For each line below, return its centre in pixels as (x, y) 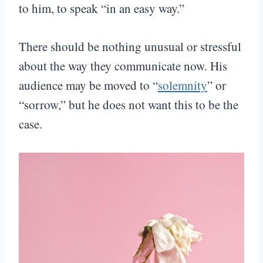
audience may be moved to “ (88, 85)
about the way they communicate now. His (123, 66)
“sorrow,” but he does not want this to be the (129, 105)
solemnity (183, 85)
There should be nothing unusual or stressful (130, 47)
